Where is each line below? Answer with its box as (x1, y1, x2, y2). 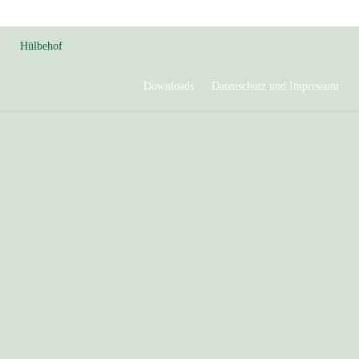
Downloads (143, 79, 194, 92)
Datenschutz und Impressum (212, 79, 339, 92)
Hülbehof (20, 39, 63, 52)
